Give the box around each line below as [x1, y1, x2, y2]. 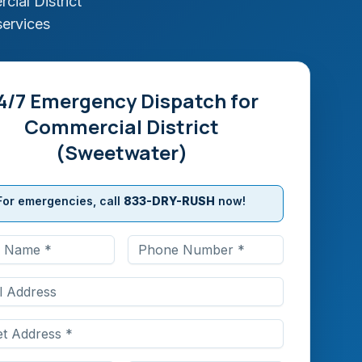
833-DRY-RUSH [123, 194, 215, 208]
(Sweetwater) [55, 139, 187, 166]
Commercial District [23, 113, 219, 140]
